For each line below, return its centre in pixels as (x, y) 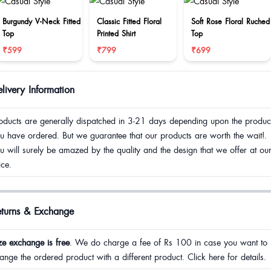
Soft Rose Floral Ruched (230, 21)
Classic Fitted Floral (129, 21)
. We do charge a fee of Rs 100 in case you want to (168, 242)
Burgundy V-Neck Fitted (41, 21)
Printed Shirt (116, 33)
